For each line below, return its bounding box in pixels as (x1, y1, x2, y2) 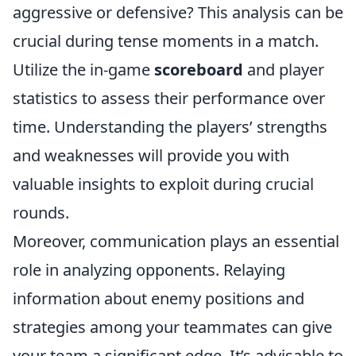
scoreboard (154, 59, 243, 81)
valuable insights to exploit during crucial (13, 173, 314, 195)
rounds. (13, 202, 69, 224)
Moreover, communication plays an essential (13, 230, 339, 253)
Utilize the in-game (13, 59, 154, 81)
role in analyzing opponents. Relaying (13, 259, 285, 281)
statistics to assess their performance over (13, 87, 325, 110)
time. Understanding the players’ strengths (13, 116, 327, 138)
